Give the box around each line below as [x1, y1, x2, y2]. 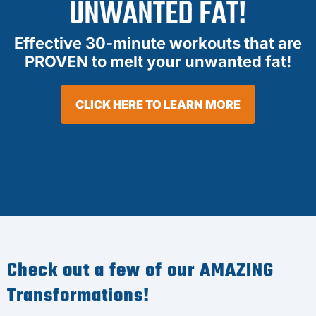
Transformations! [7, 281, 150, 310]
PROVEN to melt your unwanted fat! [25, 52, 291, 71]
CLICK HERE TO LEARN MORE [75, 97, 241, 112]
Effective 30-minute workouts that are [14, 34, 302, 53]
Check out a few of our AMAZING [7, 256, 274, 285]
